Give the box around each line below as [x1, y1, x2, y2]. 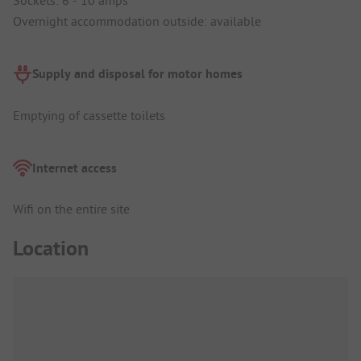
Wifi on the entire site [13, 201, 130, 218]
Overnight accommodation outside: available [13, 12, 261, 29]
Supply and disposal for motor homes [32, 65, 243, 83]
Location [13, 234, 89, 262]
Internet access [32, 159, 117, 176]
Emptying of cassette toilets [13, 106, 165, 123]
